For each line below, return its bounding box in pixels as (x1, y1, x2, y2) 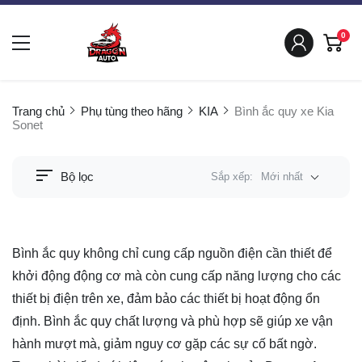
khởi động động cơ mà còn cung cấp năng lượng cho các (12, 268, 341, 283)
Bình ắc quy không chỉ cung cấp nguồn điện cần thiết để (12, 246, 332, 260)
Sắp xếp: (211, 170, 257, 183)
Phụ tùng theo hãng (81, 104, 183, 119)
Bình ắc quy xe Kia (234, 104, 334, 119)
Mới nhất (261, 170, 303, 183)
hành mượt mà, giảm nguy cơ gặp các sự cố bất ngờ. (12, 336, 317, 351)
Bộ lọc (61, 170, 94, 184)
